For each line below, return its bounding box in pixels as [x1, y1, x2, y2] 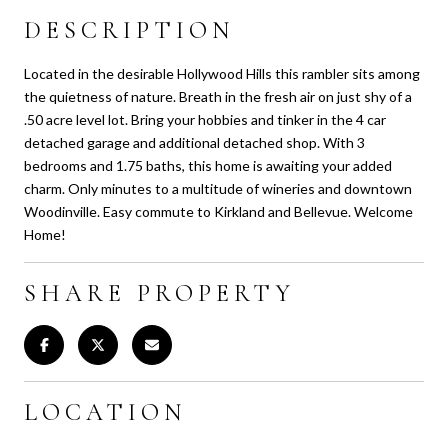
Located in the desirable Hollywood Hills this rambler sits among [24, 64, 420, 82]
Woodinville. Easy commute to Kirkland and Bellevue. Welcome [24, 202, 413, 220]
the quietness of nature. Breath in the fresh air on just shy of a [24, 87, 412, 105]
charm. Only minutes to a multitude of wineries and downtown [24, 179, 412, 197]
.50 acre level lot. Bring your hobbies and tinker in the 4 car [24, 110, 386, 128]
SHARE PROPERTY [24, 278, 295, 308]
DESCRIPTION [24, 15, 234, 45]
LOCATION [24, 397, 186, 427]
